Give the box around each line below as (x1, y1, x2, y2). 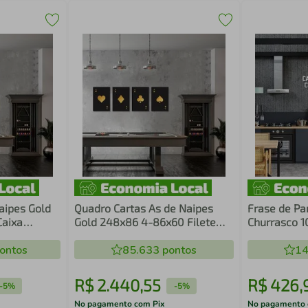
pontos (159, 243, 197, 258)
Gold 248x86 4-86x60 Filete (74, 215, 217, 228)
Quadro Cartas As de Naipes (74, 201, 214, 214)
